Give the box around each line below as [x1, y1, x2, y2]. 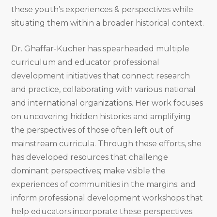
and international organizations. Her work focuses [11, 98, 203, 108]
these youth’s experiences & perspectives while [11, 5, 193, 15]
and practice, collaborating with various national [11, 85, 196, 94]
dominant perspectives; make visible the [11, 166, 166, 176]
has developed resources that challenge [11, 153, 168, 162]
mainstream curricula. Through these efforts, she [11, 139, 201, 149]
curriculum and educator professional [11, 58, 159, 67]
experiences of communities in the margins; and [11, 180, 196, 189]
